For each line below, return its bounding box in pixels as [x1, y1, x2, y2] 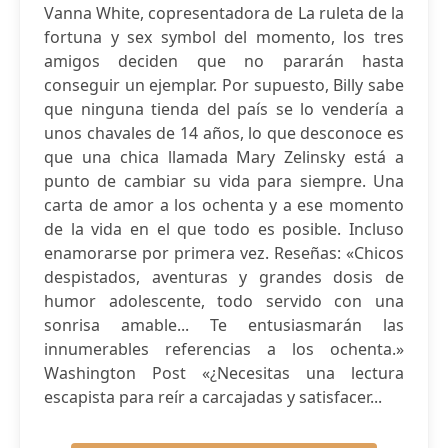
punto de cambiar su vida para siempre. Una [44, 170, 404, 192]
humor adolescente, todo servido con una [44, 290, 404, 312]
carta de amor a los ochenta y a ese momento [44, 194, 404, 216]
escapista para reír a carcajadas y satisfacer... [44, 386, 382, 408]
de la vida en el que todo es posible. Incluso [44, 218, 404, 240]
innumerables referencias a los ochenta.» [44, 338, 404, 360]
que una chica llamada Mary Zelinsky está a [44, 146, 404, 168]
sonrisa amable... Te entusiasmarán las [44, 314, 404, 336]
